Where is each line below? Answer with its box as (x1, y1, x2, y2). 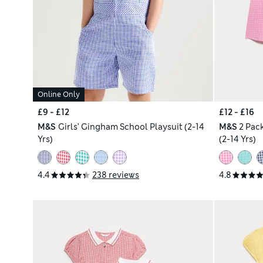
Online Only (38, 89, 80, 99)
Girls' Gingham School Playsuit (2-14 (58, 121, 204, 132)
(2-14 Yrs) (218, 133, 256, 144)
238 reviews (92, 169, 139, 180)
